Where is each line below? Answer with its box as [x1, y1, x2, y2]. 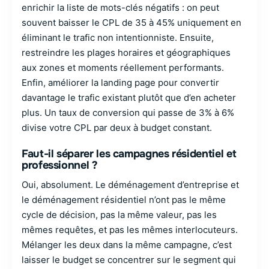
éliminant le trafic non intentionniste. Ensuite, [22, 32, 214, 43]
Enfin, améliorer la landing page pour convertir [22, 77, 219, 88]
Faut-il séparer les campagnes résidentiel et [22, 147, 237, 160]
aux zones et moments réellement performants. [22, 62, 224, 73]
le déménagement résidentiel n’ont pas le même [22, 194, 226, 205]
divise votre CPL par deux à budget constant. [22, 122, 212, 133]
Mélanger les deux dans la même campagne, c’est [22, 239, 232, 250]
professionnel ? [22, 159, 98, 172]
